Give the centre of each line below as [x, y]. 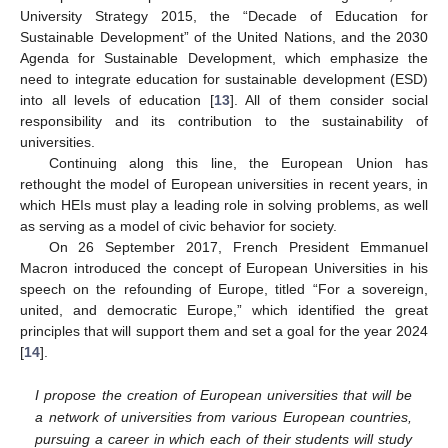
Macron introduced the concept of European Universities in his [224, 267]
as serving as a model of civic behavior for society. [178, 225]
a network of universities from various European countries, [223, 417]
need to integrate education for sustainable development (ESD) [224, 78]
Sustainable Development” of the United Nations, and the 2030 [224, 36]
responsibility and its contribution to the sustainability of [224, 120]
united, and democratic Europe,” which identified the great [224, 309]
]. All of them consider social [328, 99]
